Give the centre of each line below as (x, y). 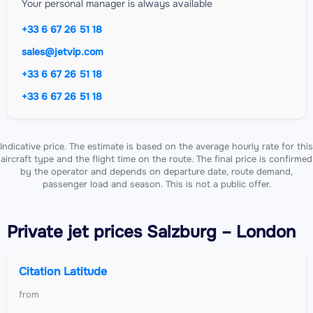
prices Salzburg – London (192, 232)
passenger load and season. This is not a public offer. (156, 184)
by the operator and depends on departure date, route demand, (156, 171)
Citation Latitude (63, 271)
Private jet (48, 232)
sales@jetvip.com (63, 51)
